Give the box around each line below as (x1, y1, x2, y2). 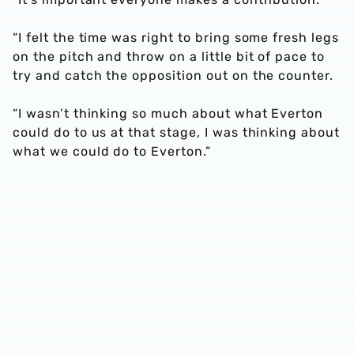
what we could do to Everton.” (13, 144, 211, 159)
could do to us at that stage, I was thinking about (13, 125, 340, 140)
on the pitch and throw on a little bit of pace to (13, 49, 326, 64)
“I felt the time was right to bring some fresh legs (13, 30, 339, 45)
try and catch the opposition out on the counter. (13, 68, 334, 83)
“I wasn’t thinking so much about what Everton (13, 106, 324, 121)
